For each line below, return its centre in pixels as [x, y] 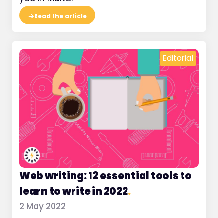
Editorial [178, 58]
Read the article [60, 16]
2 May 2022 [43, 206]
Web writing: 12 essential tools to [106, 175]
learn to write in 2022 [74, 191]
